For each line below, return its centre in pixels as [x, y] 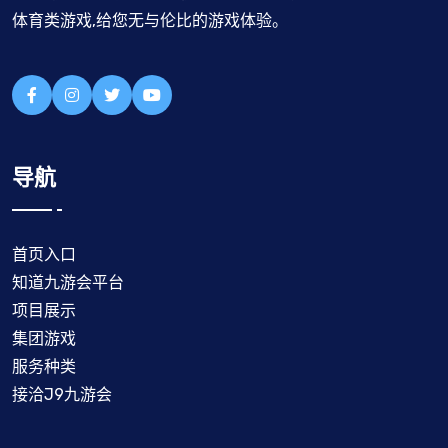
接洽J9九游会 [62, 394]
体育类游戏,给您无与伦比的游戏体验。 [150, 20]
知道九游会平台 [68, 282]
